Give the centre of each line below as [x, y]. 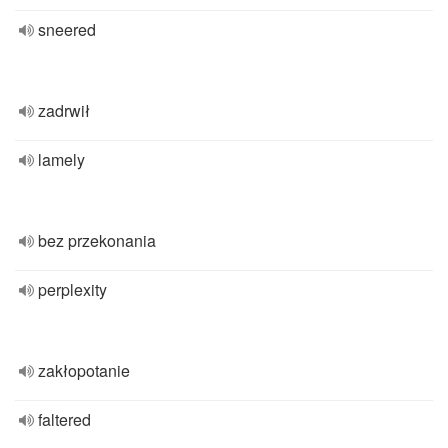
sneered [67, 29]
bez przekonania [97, 240]
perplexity [72, 289]
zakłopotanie [84, 370]
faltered [64, 419]
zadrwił [64, 110]
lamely [61, 159]
